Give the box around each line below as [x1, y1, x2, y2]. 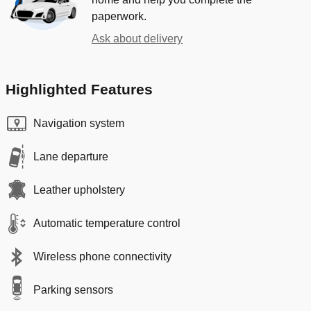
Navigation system [33, 117, 124, 129]
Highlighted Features [6, 81, 153, 97]
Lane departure [33, 150, 108, 162]
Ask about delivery [92, 32, 183, 44]
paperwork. [92, 10, 146, 22]
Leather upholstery [33, 183, 125, 196]
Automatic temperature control [33, 217, 180, 229]
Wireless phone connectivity [33, 250, 171, 262]
